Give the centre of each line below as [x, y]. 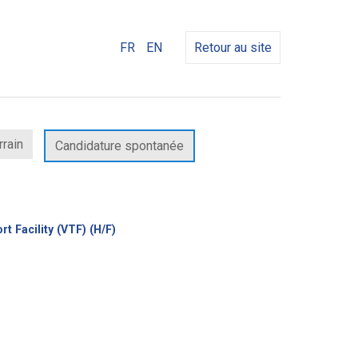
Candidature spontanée [119, 146]
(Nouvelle [141, 229]
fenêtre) [137, 241]
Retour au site [233, 48]
